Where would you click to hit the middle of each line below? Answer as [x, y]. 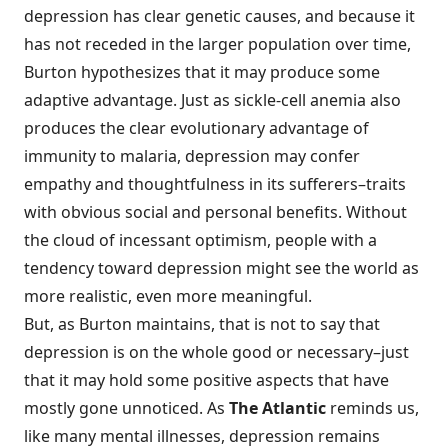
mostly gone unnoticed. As [126, 408]
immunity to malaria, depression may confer [192, 156]
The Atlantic [277, 408]
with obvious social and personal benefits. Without [215, 212]
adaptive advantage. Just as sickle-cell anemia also [212, 100]
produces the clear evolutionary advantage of [196, 128]
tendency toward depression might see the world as [221, 268]
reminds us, [372, 408]
